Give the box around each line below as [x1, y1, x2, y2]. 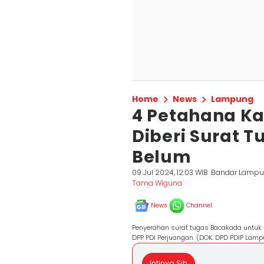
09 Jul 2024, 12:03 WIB [132, 167, 208, 177]
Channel [186, 201, 212, 210]
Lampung [211, 93, 253, 105]
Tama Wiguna [132, 178, 182, 188]
